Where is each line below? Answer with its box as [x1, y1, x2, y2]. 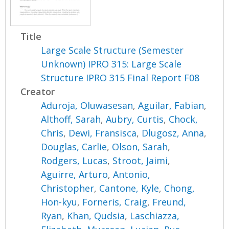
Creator [20, 85, 55, 98]
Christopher [41, 181, 95, 194]
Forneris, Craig [82, 195, 148, 208]
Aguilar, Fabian [138, 99, 204, 111]
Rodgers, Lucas [41, 154, 108, 167]
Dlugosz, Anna [142, 126, 204, 139]
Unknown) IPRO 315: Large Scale [41, 57, 182, 70]
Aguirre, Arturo [41, 168, 108, 180]
